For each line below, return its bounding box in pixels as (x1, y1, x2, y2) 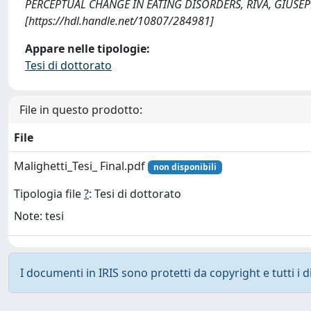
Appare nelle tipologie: (25, 41, 150, 56)
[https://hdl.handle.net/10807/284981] (25, 13, 214, 28)
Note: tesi (14, 208, 64, 224)
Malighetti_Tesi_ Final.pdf (14, 158, 148, 174)
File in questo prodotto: (19, 102, 142, 117)
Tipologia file (14, 186, 84, 202)
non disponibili (153, 161, 217, 173)
